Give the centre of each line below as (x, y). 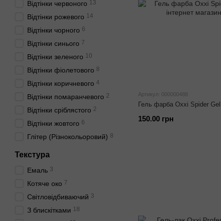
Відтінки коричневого (61, 83)
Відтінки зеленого (55, 57)
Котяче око (45, 184)
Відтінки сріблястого (59, 110)
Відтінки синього (53, 43)
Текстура (32, 155)
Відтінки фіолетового (61, 70)
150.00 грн (156, 119)
